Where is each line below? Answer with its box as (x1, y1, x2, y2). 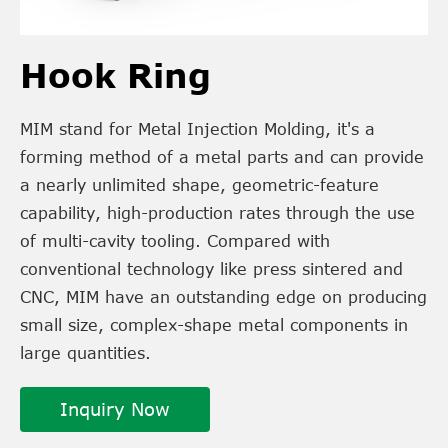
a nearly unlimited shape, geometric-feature (20, 175, 379, 194)
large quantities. (20, 343, 151, 362)
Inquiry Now (60, 398, 170, 421)
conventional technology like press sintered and (20, 259, 403, 278)
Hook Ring (20, 54, 211, 95)
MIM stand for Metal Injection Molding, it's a (20, 119, 375, 138)
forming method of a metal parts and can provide (20, 147, 424, 166)
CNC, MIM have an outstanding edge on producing (20, 287, 427, 306)
